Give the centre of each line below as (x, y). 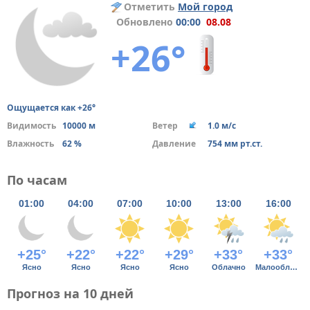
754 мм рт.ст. (235, 144)
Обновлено (143, 22)
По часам (37, 180)
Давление (174, 144)
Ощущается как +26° (51, 108)
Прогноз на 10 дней (70, 293)
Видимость (31, 126)
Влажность (30, 144)
